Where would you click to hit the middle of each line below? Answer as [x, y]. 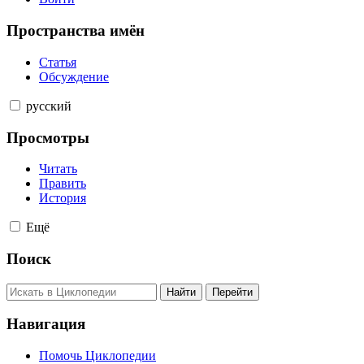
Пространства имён [76, 31]
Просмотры [48, 137]
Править [63, 184]
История [63, 198]
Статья [58, 62]
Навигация [46, 324]
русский [49, 106]
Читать [58, 169]
